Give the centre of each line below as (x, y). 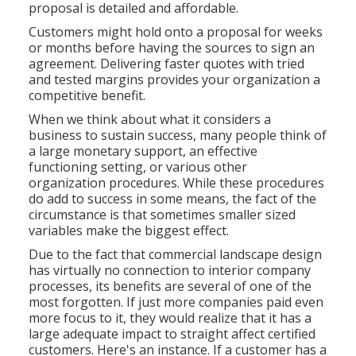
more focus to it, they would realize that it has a (170, 318)
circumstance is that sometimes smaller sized (163, 215)
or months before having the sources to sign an (172, 48)
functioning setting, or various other (138, 167)
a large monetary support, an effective (143, 151)
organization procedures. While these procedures (177, 183)
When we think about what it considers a (150, 120)
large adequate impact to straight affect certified (172, 334)
